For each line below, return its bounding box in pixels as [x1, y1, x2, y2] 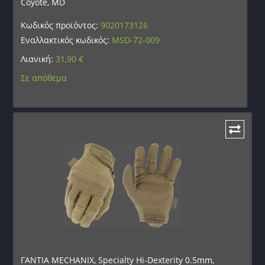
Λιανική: [21, 53, 56, 65]
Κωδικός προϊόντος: [21, 20, 101, 31]
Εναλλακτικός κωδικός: [21, 34, 112, 46]
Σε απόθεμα [21, 72, 67, 84]
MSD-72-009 [112, 34, 160, 46]
